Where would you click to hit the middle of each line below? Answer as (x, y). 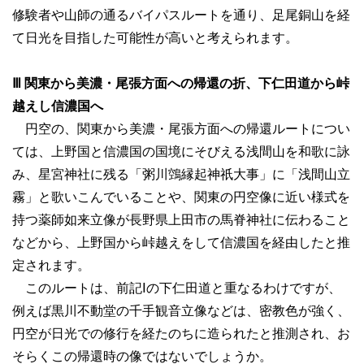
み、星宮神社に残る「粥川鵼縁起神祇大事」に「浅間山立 (181, 174)
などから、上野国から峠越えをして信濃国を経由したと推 (181, 243)
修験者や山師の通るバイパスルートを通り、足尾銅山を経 (181, 15)
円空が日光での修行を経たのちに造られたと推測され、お (181, 334)
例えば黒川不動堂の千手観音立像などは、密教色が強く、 (181, 311)
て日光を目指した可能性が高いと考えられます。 (155, 38)
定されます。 (51, 265)
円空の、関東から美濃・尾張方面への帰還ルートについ (181, 129)
